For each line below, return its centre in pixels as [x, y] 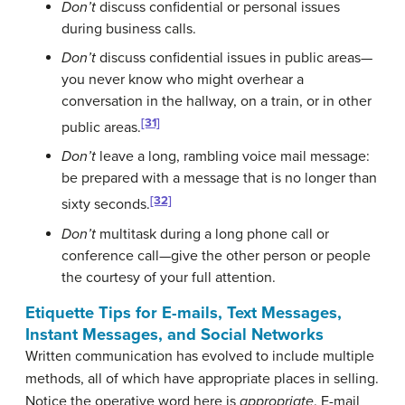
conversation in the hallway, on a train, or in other [217, 101]
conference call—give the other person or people [216, 255]
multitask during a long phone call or [212, 234]
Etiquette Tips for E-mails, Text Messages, [184, 312]
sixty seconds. [106, 205]
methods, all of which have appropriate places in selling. [202, 378]
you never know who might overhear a [183, 79]
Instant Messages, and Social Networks [174, 334]
